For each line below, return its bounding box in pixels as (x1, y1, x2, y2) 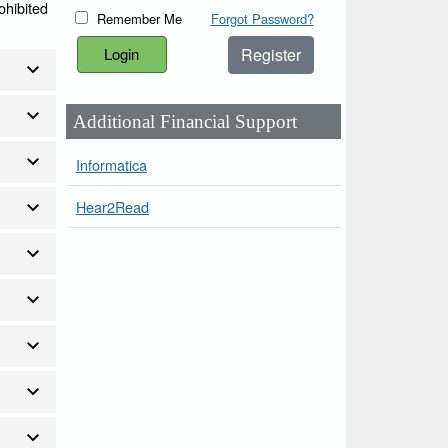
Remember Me (97, 8, 183, 28)
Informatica (75, 153, 147, 175)
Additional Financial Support (73, 110, 298, 132)
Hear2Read (75, 195, 149, 217)
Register (240, 42, 301, 66)
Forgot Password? (210, 8, 314, 28)
